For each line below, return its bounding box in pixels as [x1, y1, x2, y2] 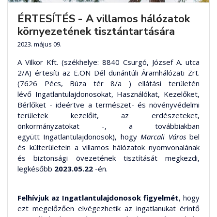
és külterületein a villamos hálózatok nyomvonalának [17, 142, 200, 153]
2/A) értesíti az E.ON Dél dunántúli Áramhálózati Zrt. [17, 68, 200, 78]
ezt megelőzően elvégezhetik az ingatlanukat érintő [17, 203, 200, 214]
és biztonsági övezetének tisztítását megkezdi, [17, 153, 200, 163]
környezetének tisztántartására [17, 24, 175, 39]
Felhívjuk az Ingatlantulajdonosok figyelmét [17, 193, 179, 203]
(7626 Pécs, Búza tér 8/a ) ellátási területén [17, 78, 200, 89]
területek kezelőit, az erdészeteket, [17, 110, 200, 121]
